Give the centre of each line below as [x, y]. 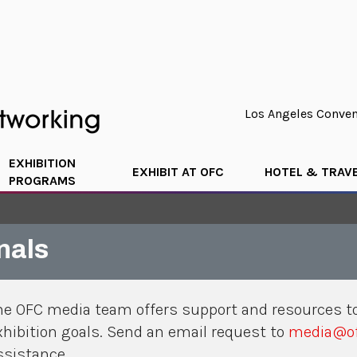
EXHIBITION [42, 163]
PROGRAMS [42, 180]
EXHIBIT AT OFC [178, 172]
